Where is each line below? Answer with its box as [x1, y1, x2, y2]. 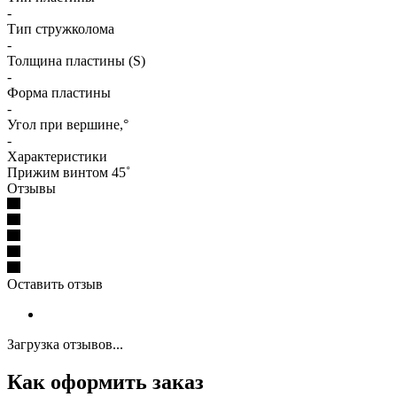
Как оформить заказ [7, 370, 204, 393]
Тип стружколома [7, 20, 114, 36]
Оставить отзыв [7, 276, 103, 292]
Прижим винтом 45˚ [7, 164, 130, 180]
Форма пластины [7, 84, 111, 100]
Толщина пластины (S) [7, 52, 145, 68]
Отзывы [7, 180, 56, 196]
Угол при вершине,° [7, 116, 128, 132]
